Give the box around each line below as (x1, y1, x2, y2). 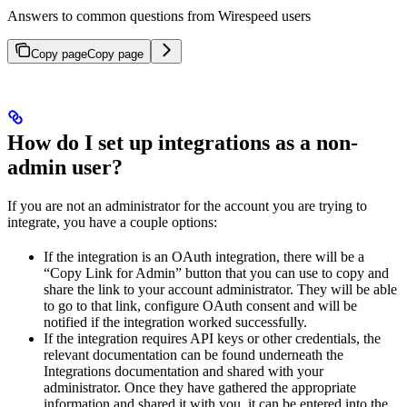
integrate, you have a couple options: (7, 213, 217, 230)
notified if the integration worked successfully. (44, 313, 307, 330)
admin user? (7, 154, 123, 179)
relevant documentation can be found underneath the (44, 346, 343, 362)
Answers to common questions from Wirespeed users (7, 7, 311, 24)
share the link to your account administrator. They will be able (44, 281, 397, 297)
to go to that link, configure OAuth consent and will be (44, 297, 357, 313)
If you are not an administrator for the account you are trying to (7, 197, 367, 213)
